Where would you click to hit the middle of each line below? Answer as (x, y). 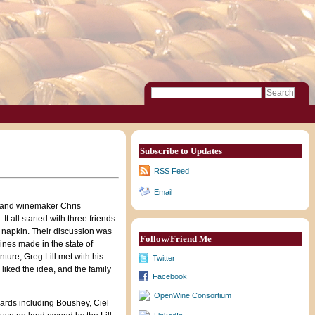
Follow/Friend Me (176, 239)
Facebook (170, 276)
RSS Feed (172, 171)
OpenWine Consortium (193, 296)
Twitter (164, 258)
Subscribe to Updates (181, 151)
